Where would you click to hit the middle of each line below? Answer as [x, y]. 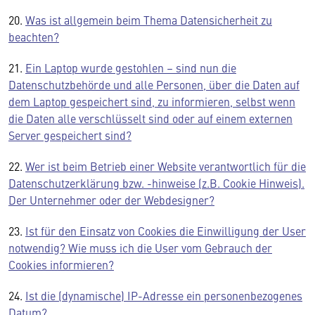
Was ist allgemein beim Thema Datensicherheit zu [149, 20]
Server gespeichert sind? [70, 135]
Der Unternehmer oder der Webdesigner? [111, 200]
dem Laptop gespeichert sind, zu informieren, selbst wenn [152, 101]
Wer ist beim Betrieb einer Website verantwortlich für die [166, 166]
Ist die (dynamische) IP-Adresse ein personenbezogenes [164, 295]
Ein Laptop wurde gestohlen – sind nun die [131, 67]
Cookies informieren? [61, 264]
